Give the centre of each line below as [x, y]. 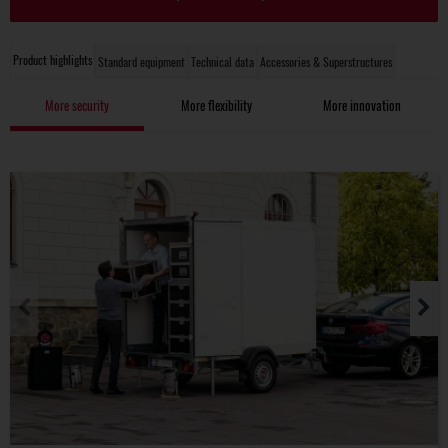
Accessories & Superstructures [326, 61]
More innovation [362, 105]
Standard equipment [141, 61]
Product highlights [52, 59]
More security [76, 105]
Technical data [222, 61]
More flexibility [216, 105]
